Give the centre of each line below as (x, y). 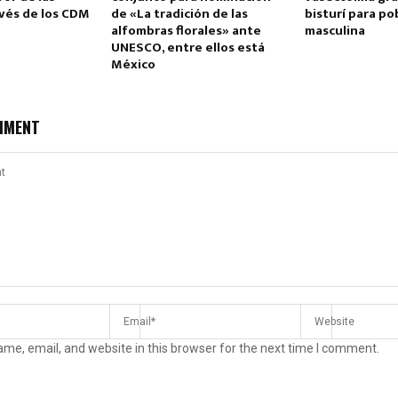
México (133, 65)
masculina (336, 31)
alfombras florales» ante (186, 31)
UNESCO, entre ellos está (187, 48)
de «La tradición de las (179, 14)
